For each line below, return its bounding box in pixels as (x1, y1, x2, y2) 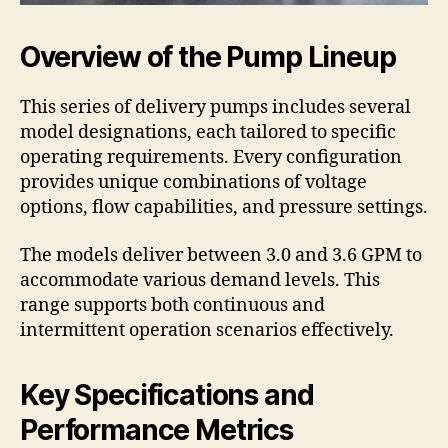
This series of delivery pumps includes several (20, 96, 411, 120)
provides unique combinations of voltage (20, 171, 367, 195)
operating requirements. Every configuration (20, 146, 402, 170)
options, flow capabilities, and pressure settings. (20, 196, 428, 220)
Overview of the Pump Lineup (20, 40, 396, 75)
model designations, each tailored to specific (20, 121, 396, 145)
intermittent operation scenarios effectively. (20, 318, 394, 342)
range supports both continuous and (20, 293, 325, 317)
